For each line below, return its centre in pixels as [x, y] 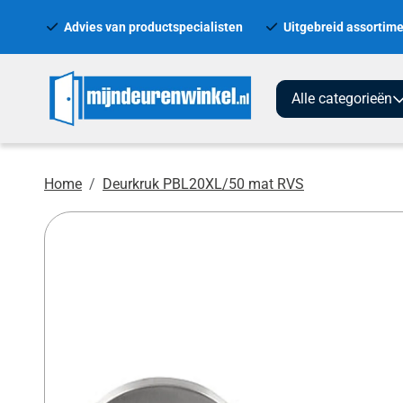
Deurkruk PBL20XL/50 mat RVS [203, 184]
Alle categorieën [342, 98]
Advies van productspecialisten [153, 27]
